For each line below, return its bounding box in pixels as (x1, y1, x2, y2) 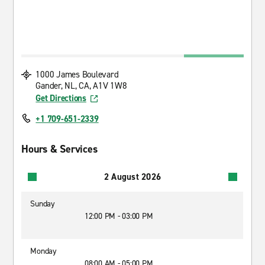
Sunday (30, 198, 55, 209)
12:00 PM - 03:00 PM (85, 211, 153, 222)
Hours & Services (21, 142, 98, 156)
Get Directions (35, 92, 86, 104)
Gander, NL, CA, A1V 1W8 (35, 80, 127, 92)
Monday (30, 245, 57, 257)
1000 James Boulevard (35, 69, 119, 80)
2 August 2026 (104, 170, 161, 183)
